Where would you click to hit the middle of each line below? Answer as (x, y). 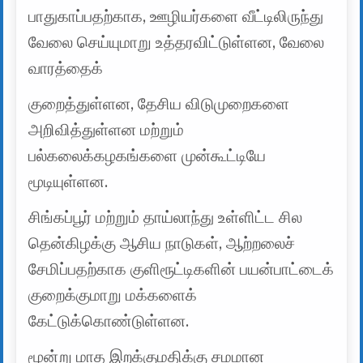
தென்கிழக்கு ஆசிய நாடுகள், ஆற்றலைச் (162, 243)
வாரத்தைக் (66, 68)
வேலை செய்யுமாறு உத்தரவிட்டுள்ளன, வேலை (177, 42)
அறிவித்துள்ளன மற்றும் (107, 130)
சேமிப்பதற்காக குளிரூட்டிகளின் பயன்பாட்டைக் (181, 269)
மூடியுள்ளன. (68, 181)
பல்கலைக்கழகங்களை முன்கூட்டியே (147, 156)
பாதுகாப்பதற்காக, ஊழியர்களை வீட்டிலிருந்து (176, 16)
